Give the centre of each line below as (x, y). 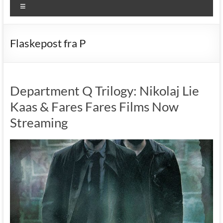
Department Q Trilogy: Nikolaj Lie (104, 90)
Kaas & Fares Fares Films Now (94, 106)
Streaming (39, 122)
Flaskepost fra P (48, 43)
